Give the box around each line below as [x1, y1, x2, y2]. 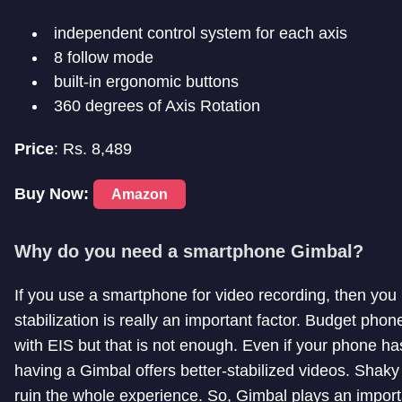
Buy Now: [14, 185, 93, 204]
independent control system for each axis [54, 24, 347, 43]
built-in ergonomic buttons [54, 73, 239, 92]
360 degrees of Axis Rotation [54, 97, 260, 116]
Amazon [111, 187, 168, 203]
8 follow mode [54, 48, 153, 67]
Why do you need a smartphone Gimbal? [14, 241, 363, 262]
